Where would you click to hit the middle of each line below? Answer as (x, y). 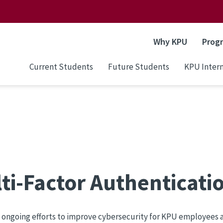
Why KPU (170, 42)
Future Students (139, 66)
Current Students (61, 66)
